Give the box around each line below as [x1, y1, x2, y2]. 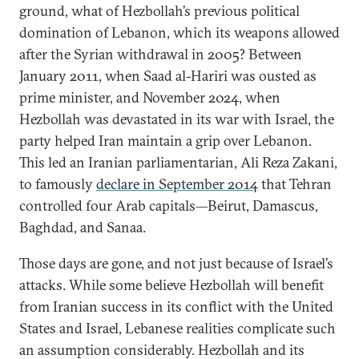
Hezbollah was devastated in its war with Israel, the [19, 110, 334, 128]
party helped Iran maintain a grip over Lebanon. [19, 131, 312, 150]
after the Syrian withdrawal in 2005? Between [19, 45, 302, 63]
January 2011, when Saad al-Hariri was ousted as [19, 67, 317, 85]
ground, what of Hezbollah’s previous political [19, 2, 300, 20]
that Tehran [258, 175, 332, 193]
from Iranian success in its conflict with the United [19, 297, 333, 316]
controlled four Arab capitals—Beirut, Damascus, [19, 196, 318, 215]
